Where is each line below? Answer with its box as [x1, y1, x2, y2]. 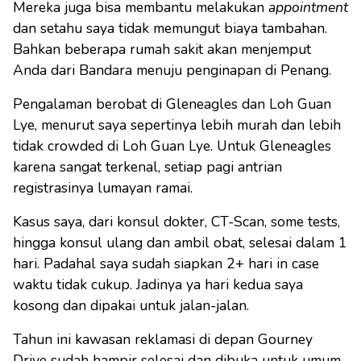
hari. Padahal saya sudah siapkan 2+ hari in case [13, 254, 319, 274]
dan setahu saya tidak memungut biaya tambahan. [13, 19, 327, 39]
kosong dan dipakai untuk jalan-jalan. [13, 296, 249, 316]
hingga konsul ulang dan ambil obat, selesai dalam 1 [13, 233, 347, 253]
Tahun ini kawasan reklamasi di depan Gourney [13, 330, 313, 350]
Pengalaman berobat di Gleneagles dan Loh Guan [13, 94, 331, 114]
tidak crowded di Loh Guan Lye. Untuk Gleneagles [13, 136, 331, 156]
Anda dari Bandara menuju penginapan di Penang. [13, 60, 331, 81]
